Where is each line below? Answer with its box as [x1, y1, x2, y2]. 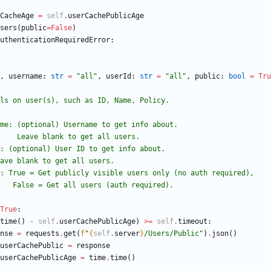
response [76, 241, 110, 250]
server [114, 229, 140, 238]
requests [25, 229, 59, 238]
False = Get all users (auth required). [13, 181, 174, 190]
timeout [178, 217, 207, 226]
